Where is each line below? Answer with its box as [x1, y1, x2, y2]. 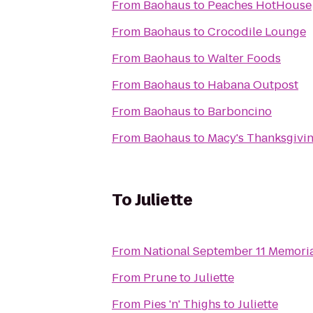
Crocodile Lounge [208, 24, 306, 40]
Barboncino [208, 103, 272, 119]
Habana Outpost [208, 77, 298, 93]
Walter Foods [208, 50, 281, 66]
